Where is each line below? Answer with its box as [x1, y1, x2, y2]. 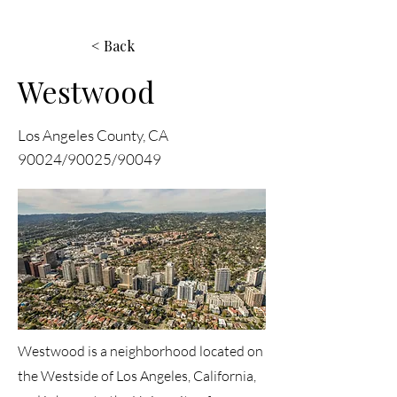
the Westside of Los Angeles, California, [18, 367, 256, 385]
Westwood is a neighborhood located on [18, 342, 263, 360]
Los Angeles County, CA [18, 126, 168, 144]
